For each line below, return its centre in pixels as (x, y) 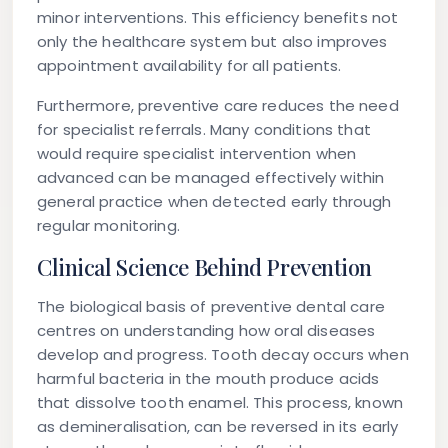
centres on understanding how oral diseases (206, 331)
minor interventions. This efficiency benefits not (218, 18)
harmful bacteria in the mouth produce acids (208, 379)
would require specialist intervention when (197, 154)
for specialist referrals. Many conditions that (204, 130)
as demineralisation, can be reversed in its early (218, 427)
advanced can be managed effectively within (211, 178)
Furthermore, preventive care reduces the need (218, 106)
